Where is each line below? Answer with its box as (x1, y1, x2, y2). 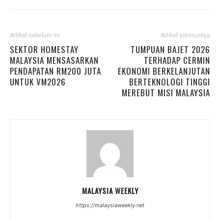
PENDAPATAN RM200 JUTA (10, 65, 101, 77)
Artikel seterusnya (161, 32, 210, 39)
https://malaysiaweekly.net (76, 202, 144, 209)
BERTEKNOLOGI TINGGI (129, 76, 210, 88)
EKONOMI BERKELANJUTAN (118, 65, 210, 77)
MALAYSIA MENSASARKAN (10, 54, 99, 66)
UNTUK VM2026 (10, 76, 66, 88)
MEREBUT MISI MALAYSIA (122, 86, 210, 99)
